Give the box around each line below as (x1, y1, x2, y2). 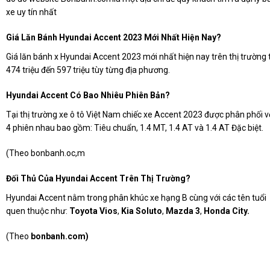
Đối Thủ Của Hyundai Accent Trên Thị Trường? (6, 174, 190, 184)
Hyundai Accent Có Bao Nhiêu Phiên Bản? (6, 90, 170, 101)
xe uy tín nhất (6, 7, 57, 17)
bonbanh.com (31, 231, 86, 242)
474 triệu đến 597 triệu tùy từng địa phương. (6, 65, 170, 75)
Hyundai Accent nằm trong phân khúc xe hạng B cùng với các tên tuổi (6, 193, 266, 203)
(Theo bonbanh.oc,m (6, 148, 85, 159)
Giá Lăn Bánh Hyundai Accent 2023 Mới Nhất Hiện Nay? (6, 33, 221, 43)
